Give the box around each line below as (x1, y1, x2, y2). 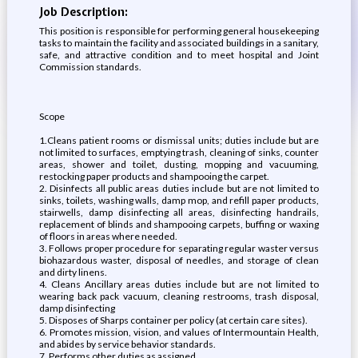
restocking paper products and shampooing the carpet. (38, 170, 269, 182)
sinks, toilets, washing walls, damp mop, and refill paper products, (38, 194, 320, 206)
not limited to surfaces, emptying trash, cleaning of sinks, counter (38, 146, 320, 158)
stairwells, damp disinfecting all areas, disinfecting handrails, (38, 206, 320, 218)
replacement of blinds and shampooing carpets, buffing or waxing (38, 218, 320, 230)
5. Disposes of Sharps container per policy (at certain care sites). (38, 314, 308, 326)
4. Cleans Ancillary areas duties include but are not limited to (38, 278, 320, 290)
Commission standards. (38, 61, 141, 73)
